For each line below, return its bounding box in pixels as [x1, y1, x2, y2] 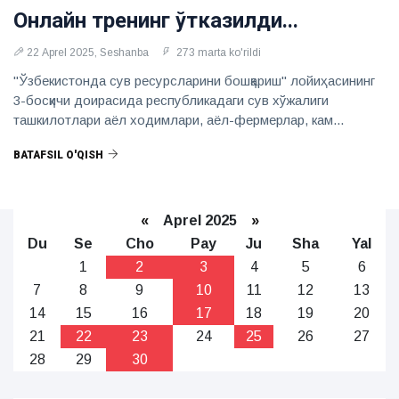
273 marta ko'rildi [174, 46, 261, 59]
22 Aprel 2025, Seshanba [27, 46, 149, 59]
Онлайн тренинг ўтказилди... [13, 8, 298, 33]
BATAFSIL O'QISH [13, 149, 103, 161]
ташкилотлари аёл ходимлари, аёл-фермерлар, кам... [13, 112, 344, 127]
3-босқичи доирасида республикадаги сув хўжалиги [13, 93, 329, 108]
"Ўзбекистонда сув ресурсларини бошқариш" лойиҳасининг [13, 73, 375, 88]
